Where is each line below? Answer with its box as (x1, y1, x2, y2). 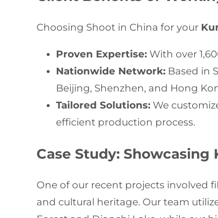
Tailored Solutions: (56, 99, 151, 111)
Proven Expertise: (56, 48, 147, 60)
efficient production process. (56, 116, 196, 128)
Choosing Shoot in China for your (36, 21, 201, 33)
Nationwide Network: (56, 65, 166, 77)
